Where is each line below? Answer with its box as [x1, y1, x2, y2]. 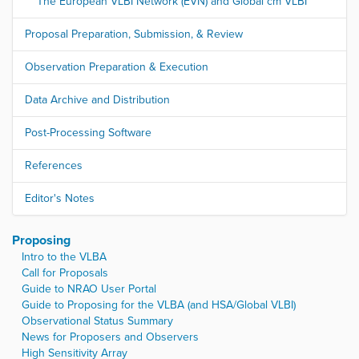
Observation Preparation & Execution [25, 58, 208, 76]
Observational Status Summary [22, 313, 173, 330]
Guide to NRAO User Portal [22, 280, 156, 298]
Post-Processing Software [25, 124, 151, 142]
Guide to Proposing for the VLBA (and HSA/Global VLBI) [22, 296, 296, 314]
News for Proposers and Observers [22, 329, 199, 346]
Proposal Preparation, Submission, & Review [25, 26, 243, 43]
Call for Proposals [22, 264, 108, 282]
